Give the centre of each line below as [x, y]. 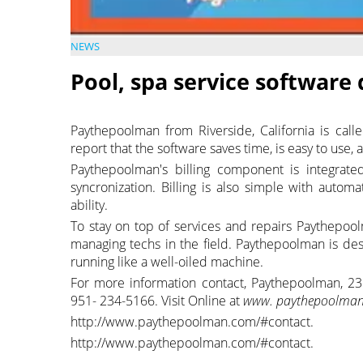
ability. [89, 205]
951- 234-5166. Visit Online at [157, 301]
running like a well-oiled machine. [167, 262]
